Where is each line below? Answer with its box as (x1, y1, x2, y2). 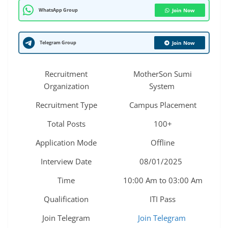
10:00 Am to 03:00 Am (121, 175, 203, 186)
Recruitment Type (35, 100, 97, 110)
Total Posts (47, 119, 85, 129)
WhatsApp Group (39, 7, 78, 14)
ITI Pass (148, 194, 176, 205)
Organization (43, 81, 89, 92)
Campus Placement (127, 100, 196, 110)
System (149, 81, 175, 92)
